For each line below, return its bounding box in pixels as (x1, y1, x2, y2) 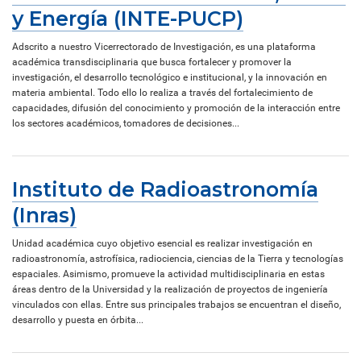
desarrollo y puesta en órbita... (12, 313, 143, 326)
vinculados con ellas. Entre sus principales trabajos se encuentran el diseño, (12, 298, 341, 310)
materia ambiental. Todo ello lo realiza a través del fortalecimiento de (12, 86, 313, 98)
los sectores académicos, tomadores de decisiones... (12, 117, 239, 129)
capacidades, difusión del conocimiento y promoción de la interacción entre (12, 102, 340, 114)
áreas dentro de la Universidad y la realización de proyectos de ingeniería (12, 283, 328, 295)
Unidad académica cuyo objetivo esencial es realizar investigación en (12, 237, 313, 249)
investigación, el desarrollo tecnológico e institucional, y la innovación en (12, 71, 327, 83)
